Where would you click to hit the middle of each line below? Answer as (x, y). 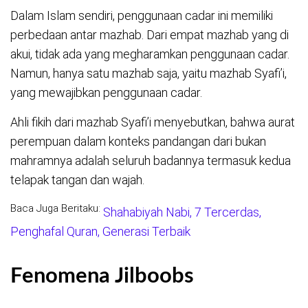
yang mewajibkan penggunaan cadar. (106, 92)
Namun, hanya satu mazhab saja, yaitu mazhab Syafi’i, (148, 73)
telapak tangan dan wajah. (77, 179)
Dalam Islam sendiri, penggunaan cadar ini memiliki (142, 15)
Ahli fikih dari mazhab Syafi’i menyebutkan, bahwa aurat (153, 122)
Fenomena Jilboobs (102, 276)
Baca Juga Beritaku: (55, 208)
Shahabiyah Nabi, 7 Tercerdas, (182, 212)
